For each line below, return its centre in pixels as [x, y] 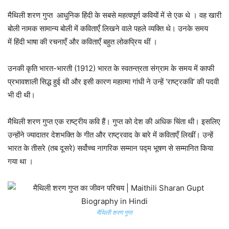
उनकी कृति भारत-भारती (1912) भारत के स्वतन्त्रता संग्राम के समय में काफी [111, 68]
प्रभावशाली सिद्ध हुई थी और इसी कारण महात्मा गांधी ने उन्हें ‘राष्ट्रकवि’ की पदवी [113, 82]
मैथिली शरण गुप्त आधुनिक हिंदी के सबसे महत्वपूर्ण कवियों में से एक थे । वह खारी [114, 15]
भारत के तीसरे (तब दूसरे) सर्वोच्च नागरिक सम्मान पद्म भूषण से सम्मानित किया [110, 148]
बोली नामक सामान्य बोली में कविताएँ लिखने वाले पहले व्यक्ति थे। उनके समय [108, 29]
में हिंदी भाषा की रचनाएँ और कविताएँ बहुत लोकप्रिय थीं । [83, 42]
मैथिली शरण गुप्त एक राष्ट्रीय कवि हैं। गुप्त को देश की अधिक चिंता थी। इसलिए [114, 122]
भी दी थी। [21, 95]
